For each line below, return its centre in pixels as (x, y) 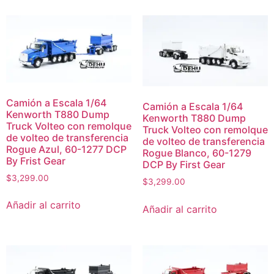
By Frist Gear (36, 161)
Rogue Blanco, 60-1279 (197, 153)
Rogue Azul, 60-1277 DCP (66, 149)
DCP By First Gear (183, 164)
